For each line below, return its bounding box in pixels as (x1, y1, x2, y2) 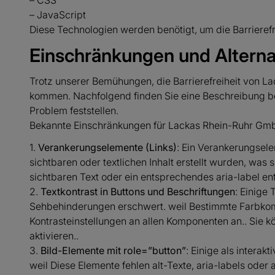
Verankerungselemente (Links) (38, 141, 177, 153)
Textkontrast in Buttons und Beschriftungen (41, 185, 235, 198)
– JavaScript (29, 9, 86, 21)
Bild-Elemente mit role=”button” (41, 244, 186, 257)
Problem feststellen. (29, 104, 118, 117)
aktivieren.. (29, 230, 79, 242)
